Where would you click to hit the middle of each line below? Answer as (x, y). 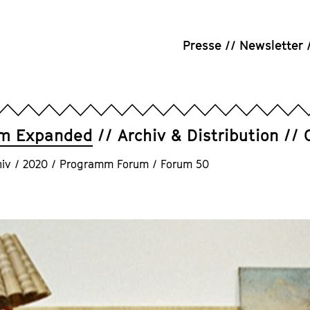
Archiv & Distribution (198, 135)
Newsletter (271, 45)
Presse (202, 45)
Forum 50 (185, 164)
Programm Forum (104, 164)
